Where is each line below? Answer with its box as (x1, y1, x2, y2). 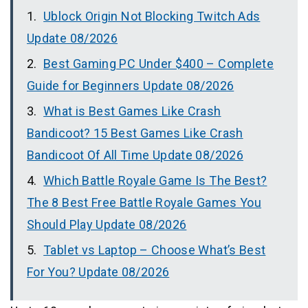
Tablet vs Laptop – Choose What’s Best (43, 243, 266, 258)
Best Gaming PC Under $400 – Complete (43, 56, 274, 71)
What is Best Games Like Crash (43, 104, 221, 119)
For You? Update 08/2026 (27, 265, 170, 280)
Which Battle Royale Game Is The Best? (43, 173, 267, 188)
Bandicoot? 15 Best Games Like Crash (27, 126, 243, 141)
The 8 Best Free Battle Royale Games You (27, 195, 262, 210)
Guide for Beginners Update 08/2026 (27, 78, 234, 93)
